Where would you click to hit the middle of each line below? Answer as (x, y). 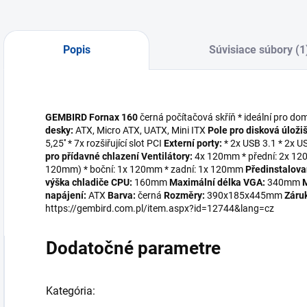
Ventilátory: (167, 156)
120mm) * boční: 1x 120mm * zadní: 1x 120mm (145, 169)
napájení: (66, 195)
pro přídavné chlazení (92, 156)
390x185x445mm (245, 195)
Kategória (69, 291)
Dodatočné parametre (133, 248)
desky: (59, 130)
